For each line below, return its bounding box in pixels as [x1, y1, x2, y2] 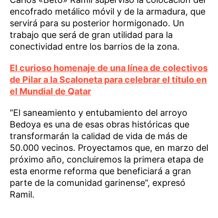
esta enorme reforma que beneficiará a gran [10, 166, 191, 177]
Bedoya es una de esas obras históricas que [10, 119, 189, 130]
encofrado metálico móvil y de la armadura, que [10, 6, 205, 17]
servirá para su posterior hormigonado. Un [10, 18, 184, 29]
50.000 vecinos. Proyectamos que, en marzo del [10, 143, 208, 153]
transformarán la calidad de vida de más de [10, 131, 187, 142]
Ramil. [10, 189, 35, 200]
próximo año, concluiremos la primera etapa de [10, 154, 203, 165]
